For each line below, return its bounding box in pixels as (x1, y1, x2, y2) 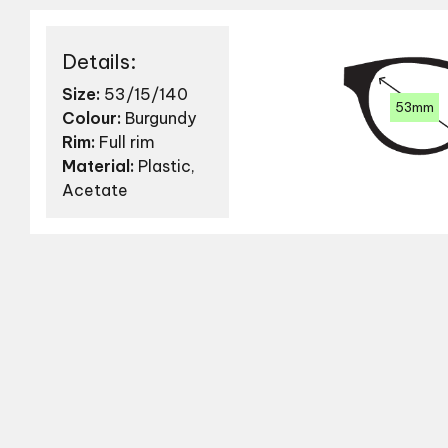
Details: (62, 49, 136, 75)
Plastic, (134, 156, 195, 177)
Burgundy (121, 108, 196, 129)
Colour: (62, 108, 121, 129)
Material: (62, 156, 134, 177)
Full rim (95, 132, 155, 153)
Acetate (62, 180, 128, 201)
